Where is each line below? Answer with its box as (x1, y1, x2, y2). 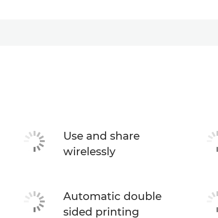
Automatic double (63, 190, 162, 203)
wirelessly (63, 145, 115, 158)
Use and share (63, 129, 140, 143)
